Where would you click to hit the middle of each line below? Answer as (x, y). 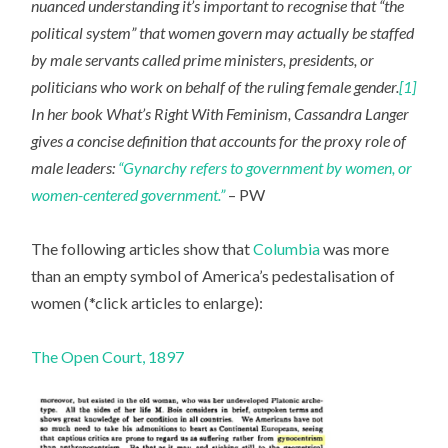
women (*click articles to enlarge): (147, 303)
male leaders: (75, 167)
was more (355, 249)
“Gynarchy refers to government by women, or (265, 167)
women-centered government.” (128, 194)
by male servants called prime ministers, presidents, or (203, 59)
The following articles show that (142, 249)
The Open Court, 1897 (108, 357)
